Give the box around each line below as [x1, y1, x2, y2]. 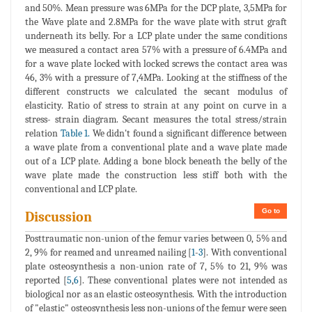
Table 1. [60, 127, 91, 140]
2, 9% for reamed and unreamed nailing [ [25, 247, 192, 259]
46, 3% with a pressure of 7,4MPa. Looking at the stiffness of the [25, 72, 287, 84]
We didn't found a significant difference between [90, 127, 288, 140]
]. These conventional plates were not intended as [79, 274, 287, 287]
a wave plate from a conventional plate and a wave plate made [25, 141, 287, 154]
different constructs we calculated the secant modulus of [25, 86, 287, 98]
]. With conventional [203, 247, 288, 259]
